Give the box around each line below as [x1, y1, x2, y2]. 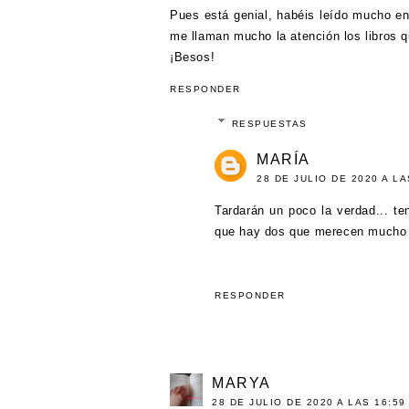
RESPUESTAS [231, 119, 308, 130]
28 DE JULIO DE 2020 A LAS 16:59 [212, 396, 406, 407]
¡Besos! [170, 49, 215, 64]
